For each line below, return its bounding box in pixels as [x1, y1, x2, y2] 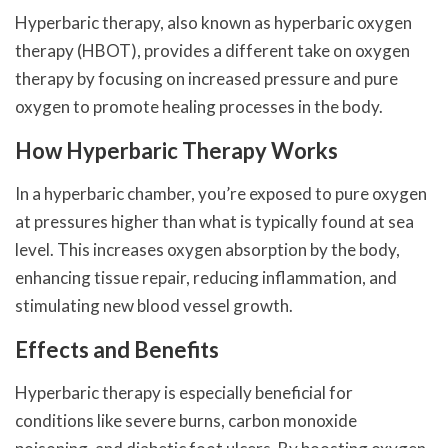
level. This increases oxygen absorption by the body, [15, 238, 400, 260]
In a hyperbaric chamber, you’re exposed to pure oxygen [15, 182, 427, 204]
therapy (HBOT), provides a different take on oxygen [15, 39, 410, 61]
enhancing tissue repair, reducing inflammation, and [15, 266, 397, 288]
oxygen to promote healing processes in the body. [15, 95, 383, 117]
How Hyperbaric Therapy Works [15, 136, 338, 164]
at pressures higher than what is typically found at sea [15, 210, 414, 232]
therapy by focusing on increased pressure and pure [15, 67, 398, 89]
